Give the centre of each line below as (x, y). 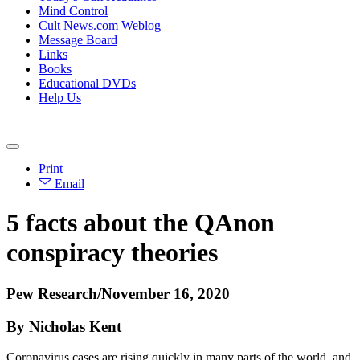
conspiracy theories (112, 253)
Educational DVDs (87, 83)
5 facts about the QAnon (141, 223)
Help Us (60, 98)
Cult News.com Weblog (100, 25)
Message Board (78, 40)
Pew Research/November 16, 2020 (118, 293)
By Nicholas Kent (64, 326)
